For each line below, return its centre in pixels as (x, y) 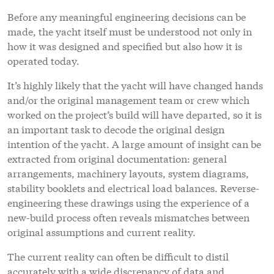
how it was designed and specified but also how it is (125, 46)
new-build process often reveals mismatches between (128, 217)
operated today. (43, 61)
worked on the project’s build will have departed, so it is (135, 114)
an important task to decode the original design (116, 129)
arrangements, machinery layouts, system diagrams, (128, 173)
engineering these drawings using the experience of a (128, 202)
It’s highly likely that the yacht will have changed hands (135, 85)
